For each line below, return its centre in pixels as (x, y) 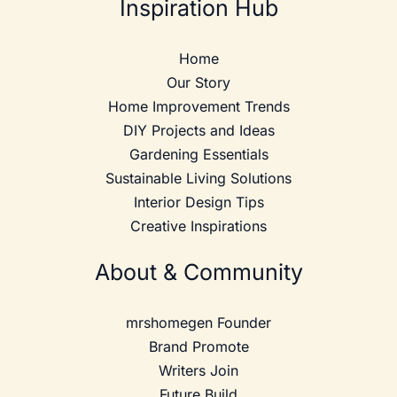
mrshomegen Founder (198, 323)
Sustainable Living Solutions (198, 179)
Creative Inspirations (198, 226)
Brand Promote (198, 347)
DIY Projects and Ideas (198, 131)
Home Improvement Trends (198, 107)
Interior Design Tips (198, 202)
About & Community (198, 272)
